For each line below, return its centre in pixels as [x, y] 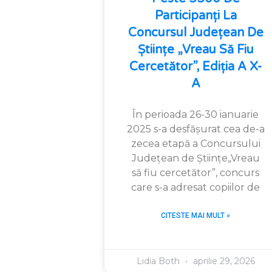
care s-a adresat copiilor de [195, 187]
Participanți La [195, 15]
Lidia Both [159, 261]
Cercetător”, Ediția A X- [195, 66]
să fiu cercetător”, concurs [195, 172]
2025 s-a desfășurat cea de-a [195, 129]
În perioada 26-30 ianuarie [195, 114]
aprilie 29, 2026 [223, 261]
